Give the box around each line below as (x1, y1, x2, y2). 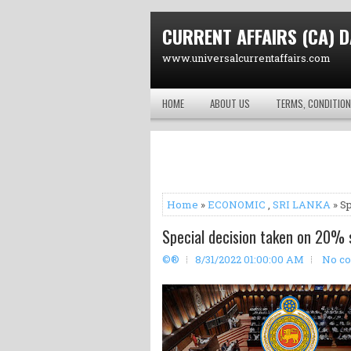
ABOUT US (210, 96, 250, 111)
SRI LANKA (273, 197, 331, 212)
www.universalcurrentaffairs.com (162, 51, 331, 65)
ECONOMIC (208, 197, 266, 212)
